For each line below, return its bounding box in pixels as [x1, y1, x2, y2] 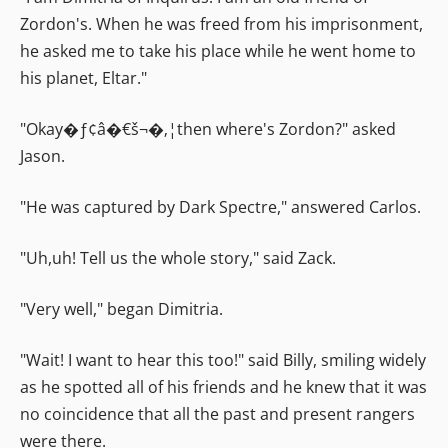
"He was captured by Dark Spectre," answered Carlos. [20, 195, 421, 218]
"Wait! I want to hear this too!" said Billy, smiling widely [20, 348, 426, 371]
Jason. [20, 144, 65, 167]
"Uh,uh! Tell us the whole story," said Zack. [20, 246, 336, 269]
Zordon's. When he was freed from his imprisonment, [20, 12, 423, 35]
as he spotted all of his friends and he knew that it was [20, 375, 427, 398]
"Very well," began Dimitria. [20, 297, 223, 320]
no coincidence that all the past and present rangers [20, 402, 415, 425]
